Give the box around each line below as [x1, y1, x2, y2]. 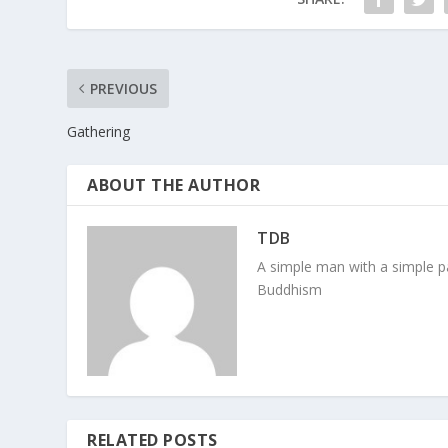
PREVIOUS [90, 79, 158, 99]
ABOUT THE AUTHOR [87, 174, 261, 197]
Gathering [67, 122, 131, 142]
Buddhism [257, 280, 323, 300]
